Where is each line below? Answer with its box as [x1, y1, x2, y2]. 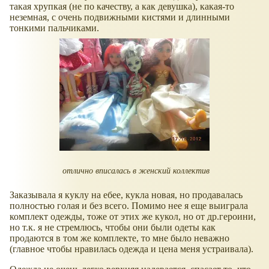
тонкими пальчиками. [10, 22, 99, 33]
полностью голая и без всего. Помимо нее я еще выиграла [10, 201, 248, 211]
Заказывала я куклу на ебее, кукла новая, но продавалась [10, 190, 243, 201]
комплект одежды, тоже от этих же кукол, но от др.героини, [10, 211, 256, 222]
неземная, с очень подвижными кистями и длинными [10, 11, 230, 22]
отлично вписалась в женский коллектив [59, 165, 210, 175]
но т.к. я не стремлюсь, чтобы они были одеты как [10, 222, 216, 233]
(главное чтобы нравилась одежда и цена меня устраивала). [10, 244, 253, 255]
